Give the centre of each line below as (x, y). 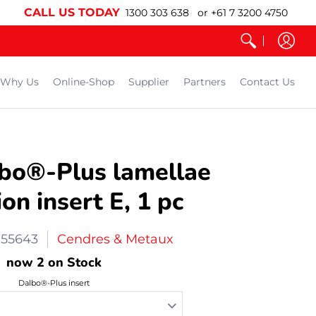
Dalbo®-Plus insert (54, 283)
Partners (205, 82)
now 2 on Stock (54, 262)
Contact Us (267, 82)
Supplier (149, 82)
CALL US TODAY (72, 12)
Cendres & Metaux (115, 239)
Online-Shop (84, 82)
